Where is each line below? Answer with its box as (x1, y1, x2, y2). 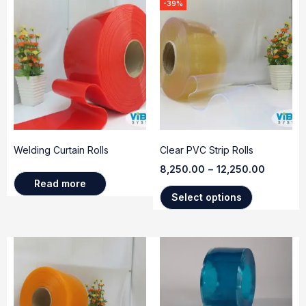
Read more (34, 177, 86, 189)
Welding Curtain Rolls (14, 143, 109, 156)
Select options (171, 191, 242, 203)
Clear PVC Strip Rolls (160, 143, 253, 156)
